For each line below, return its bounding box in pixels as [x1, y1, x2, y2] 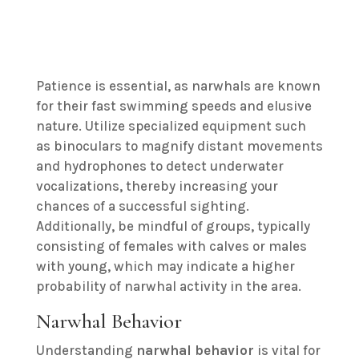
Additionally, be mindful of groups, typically [35, 218, 310, 235]
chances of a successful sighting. [35, 198, 249, 215]
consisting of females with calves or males [35, 238, 307, 255]
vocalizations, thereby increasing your [35, 178, 278, 195]
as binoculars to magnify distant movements [35, 138, 323, 155]
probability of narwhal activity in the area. [35, 278, 301, 295]
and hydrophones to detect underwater [35, 158, 284, 175]
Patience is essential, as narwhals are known [35, 78, 321, 95]
